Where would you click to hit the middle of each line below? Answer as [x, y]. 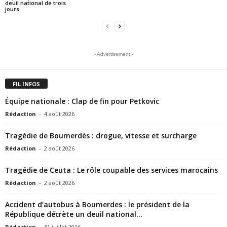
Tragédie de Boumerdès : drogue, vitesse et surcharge [101, 135]
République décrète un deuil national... [74, 214]
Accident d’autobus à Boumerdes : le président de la [97, 204]
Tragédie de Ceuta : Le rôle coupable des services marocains [111, 170]
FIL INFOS [26, 84]
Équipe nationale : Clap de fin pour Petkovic [82, 101]
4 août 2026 [59, 113]
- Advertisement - [113, 54]
